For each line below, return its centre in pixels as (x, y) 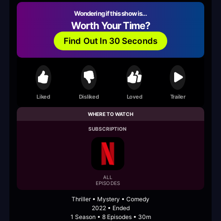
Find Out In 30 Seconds (110, 41)
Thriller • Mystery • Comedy (110, 199)
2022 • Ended (110, 208)
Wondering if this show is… (110, 14)
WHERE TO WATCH (110, 114)
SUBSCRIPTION (107, 129)
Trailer (178, 96)
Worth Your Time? (110, 26)
